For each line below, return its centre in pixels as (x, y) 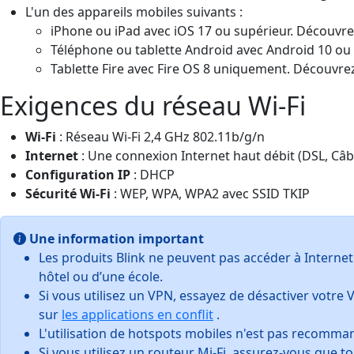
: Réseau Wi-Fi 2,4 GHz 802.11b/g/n (160, 136)
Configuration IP (78, 174)
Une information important (117, 238)
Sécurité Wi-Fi (68, 193)
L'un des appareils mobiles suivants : (134, 11)
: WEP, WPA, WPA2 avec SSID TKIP (210, 193)
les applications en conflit (137, 314)
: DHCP (153, 174)
